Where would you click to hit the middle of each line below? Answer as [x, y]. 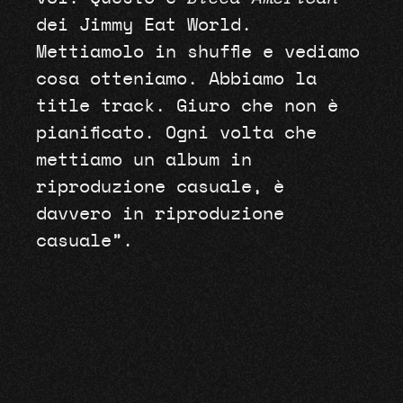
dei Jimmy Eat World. [143, 26]
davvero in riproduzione [160, 215]
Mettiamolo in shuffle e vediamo [197, 53]
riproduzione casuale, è [160, 188]
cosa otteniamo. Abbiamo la [176, 80]
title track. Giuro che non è [187, 107]
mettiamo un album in [143, 161]
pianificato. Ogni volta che [176, 134]
